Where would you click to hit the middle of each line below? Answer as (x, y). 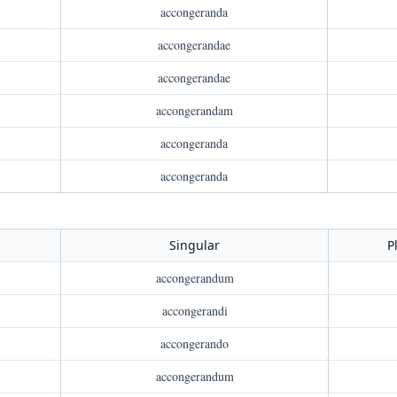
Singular (195, 245)
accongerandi (195, 311)
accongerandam (194, 110)
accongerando (195, 343)
